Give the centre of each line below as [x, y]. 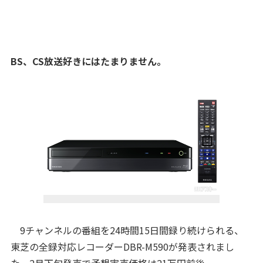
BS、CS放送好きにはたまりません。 [88, 61]
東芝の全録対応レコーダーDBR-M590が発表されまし [122, 247]
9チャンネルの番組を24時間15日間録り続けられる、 [127, 230]
